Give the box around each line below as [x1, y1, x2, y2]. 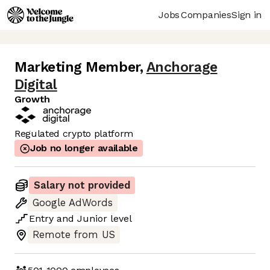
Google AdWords [33, 197, 113, 209]
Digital [14, 77, 57, 93]
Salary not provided [34, 180, 130, 192]
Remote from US [33, 229, 115, 241]
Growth [14, 93, 51, 105]
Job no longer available [30, 142, 138, 154]
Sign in [231, 8, 262, 20]
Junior [77, 213, 107, 225]
